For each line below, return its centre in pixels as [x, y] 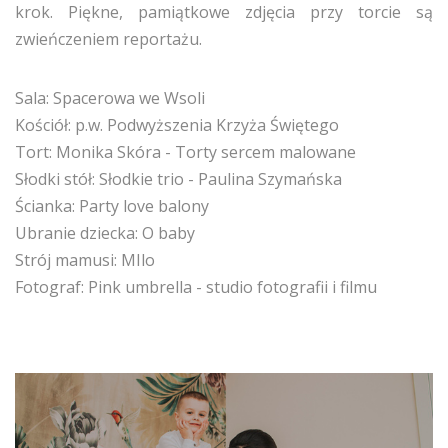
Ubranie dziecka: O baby [105, 233]
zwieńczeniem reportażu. [108, 39]
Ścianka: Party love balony [112, 206]
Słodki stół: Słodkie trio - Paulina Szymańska [178, 179]
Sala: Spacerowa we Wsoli [110, 98]
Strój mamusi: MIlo [85, 260]
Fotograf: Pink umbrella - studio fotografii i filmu [196, 287]
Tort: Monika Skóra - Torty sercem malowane [185, 152]
